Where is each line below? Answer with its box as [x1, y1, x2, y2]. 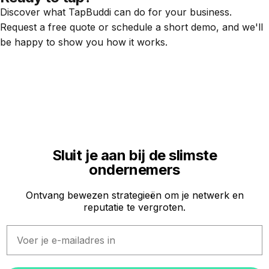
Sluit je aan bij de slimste [52, 146, 217, 164]
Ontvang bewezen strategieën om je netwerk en [25, 189, 244, 201]
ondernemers [89, 160, 180, 178]
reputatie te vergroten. [83, 201, 186, 213]
